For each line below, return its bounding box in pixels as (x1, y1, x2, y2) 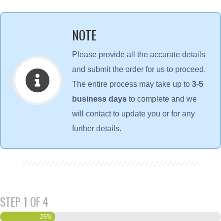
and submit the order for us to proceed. (72, 65, 206, 74)
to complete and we (129, 95, 197, 103)
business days (72, 95, 129, 103)
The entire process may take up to (72, 80, 192, 88)
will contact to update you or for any (72, 110, 195, 118)
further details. (72, 124, 121, 133)
